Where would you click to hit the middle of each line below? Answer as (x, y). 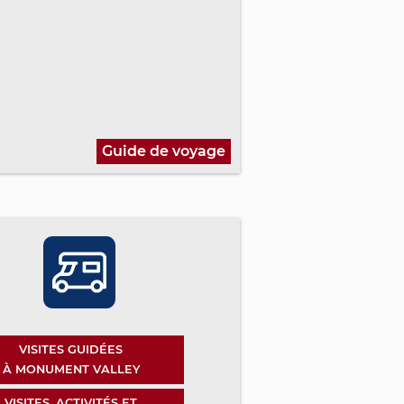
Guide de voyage (164, 151)
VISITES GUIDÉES (71, 350)
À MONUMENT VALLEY (71, 370)
